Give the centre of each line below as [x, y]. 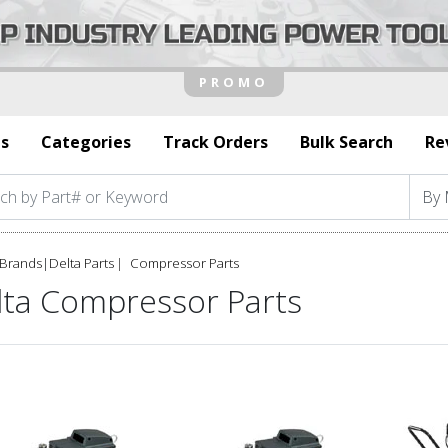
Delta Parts [81, 262]
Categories [86, 141]
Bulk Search [346, 141]
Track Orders [215, 141]
